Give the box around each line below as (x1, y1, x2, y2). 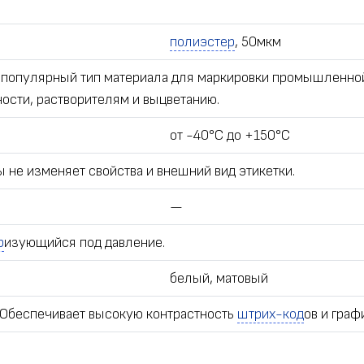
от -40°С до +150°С (170, 127, 290, 145)
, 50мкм (235, 33, 281, 51)
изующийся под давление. (4, 234, 165, 252)
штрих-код (237, 305, 304, 323)
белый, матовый (170, 270, 268, 288)
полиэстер (170, 33, 235, 51)
